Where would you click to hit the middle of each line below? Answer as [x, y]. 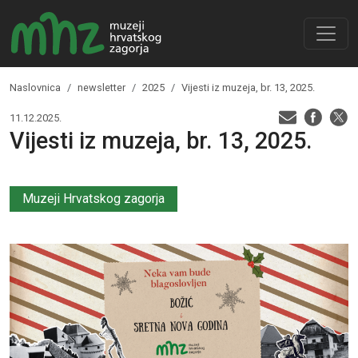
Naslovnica [35, 87]
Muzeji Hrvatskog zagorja [93, 199]
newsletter [101, 87]
